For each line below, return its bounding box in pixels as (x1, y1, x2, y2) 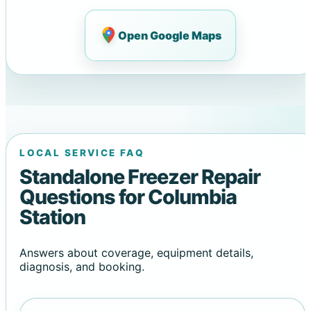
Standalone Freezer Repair (19, 164, 261, 189)
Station (19, 204, 86, 229)
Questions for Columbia (19, 184, 237, 209)
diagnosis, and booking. (19, 260, 145, 274)
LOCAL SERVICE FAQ (19, 147, 145, 159)
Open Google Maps (118, 28, 222, 42)
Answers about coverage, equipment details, (19, 246, 254, 260)
